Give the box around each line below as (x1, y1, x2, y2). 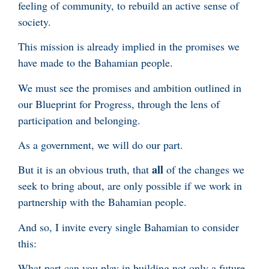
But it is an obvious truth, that (18, 162, 152, 177)
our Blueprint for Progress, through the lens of (18, 96, 220, 111)
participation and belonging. (18, 112, 141, 127)
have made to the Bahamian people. (18, 55, 173, 70)
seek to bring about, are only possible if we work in (18, 178, 242, 193)
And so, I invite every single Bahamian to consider (18, 219, 239, 234)
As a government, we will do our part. (18, 138, 183, 153)
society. (18, 14, 51, 29)
